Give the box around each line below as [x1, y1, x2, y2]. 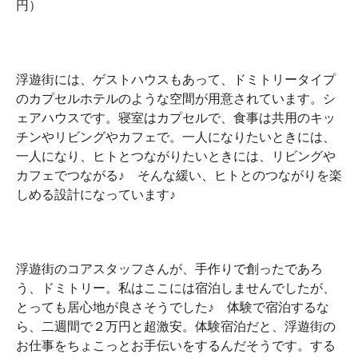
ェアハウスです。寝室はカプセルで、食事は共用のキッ [16, 111, 336, 125]
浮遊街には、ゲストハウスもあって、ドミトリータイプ [16, 73, 336, 86]
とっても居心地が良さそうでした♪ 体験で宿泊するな [16, 300, 329, 314]
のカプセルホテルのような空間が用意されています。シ [16, 92, 336, 105]
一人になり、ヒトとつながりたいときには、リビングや [16, 149, 336, 163]
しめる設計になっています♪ [16, 188, 176, 201]
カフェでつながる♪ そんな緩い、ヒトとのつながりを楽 [16, 169, 342, 182]
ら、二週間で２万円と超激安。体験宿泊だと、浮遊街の [16, 320, 336, 333]
